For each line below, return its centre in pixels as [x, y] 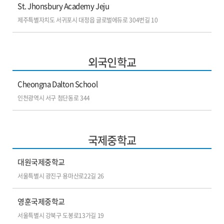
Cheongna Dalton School [58, 84]
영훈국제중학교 [41, 201]
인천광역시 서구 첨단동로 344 [54, 98]
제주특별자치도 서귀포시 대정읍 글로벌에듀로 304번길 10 [88, 20]
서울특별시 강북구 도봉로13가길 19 [61, 215]
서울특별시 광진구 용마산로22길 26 [61, 176]
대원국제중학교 [41, 162]
